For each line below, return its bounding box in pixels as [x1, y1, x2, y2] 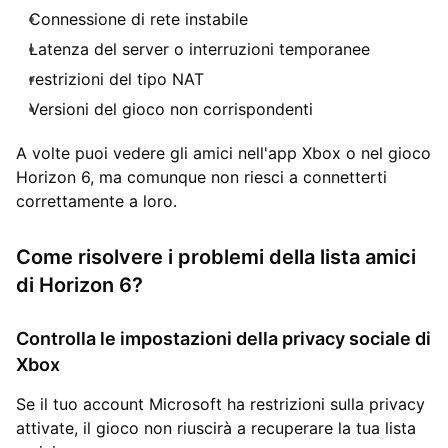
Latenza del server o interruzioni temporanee [29, 38, 370, 59]
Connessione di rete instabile [29, 8, 248, 29]
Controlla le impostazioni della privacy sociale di [16, 327, 431, 349]
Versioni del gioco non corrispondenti [29, 98, 313, 119]
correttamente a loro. [16, 190, 177, 211]
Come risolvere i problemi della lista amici [16, 244, 416, 269]
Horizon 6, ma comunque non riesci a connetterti [16, 166, 387, 187]
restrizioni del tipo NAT [29, 68, 204, 89]
